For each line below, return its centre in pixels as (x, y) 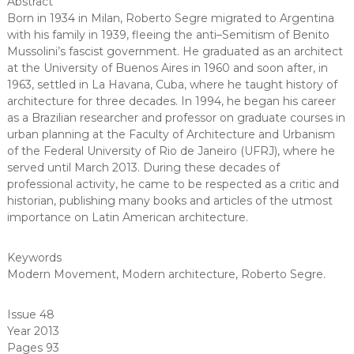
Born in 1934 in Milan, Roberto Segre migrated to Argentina (170, 18)
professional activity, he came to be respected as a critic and (173, 184)
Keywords (34, 258)
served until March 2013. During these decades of (143, 168)
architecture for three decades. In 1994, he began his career (171, 101)
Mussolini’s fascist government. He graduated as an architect (175, 51)
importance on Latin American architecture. (127, 217)
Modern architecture (178, 274)
